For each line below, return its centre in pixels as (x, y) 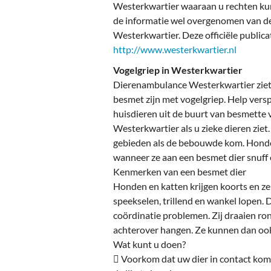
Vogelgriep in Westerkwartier (178, 70)
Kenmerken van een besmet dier (181, 172)
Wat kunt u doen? (150, 244)
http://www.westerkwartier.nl (175, 50)
